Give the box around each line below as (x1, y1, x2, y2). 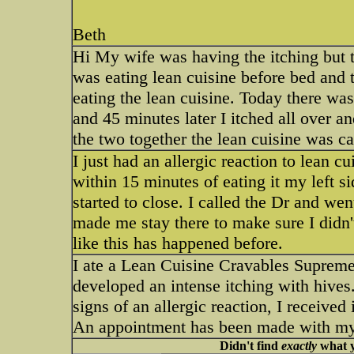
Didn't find (219, 339, 281, 352)
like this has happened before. (73, 233, 283, 253)
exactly (281, 339, 317, 352)
